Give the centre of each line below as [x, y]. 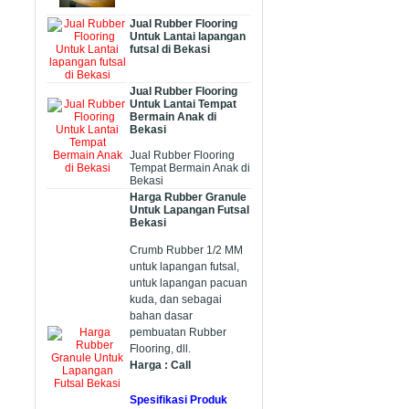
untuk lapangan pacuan [189, 283]
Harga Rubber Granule [188, 198]
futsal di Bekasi [170, 50]
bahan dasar [161, 316]
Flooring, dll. [160, 349]
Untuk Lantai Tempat [183, 105]
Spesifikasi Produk [178, 400]
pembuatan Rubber [178, 333]
